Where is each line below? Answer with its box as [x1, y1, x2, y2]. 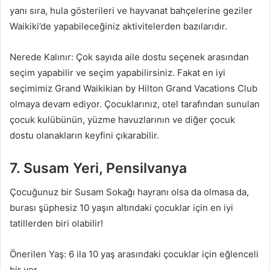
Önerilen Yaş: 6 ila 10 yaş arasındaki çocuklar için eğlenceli [10, 248, 259, 260]
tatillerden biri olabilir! [10, 218, 103, 229]
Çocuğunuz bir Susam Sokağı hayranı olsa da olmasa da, [10, 186, 249, 198]
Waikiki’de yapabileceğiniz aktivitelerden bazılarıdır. [10, 20, 227, 32]
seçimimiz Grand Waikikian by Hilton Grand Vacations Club [10, 82, 257, 94]
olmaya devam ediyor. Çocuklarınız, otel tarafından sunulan [10, 98, 260, 110]
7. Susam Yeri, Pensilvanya [10, 159, 187, 177]
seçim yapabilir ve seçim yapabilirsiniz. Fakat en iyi [10, 66, 225, 78]
